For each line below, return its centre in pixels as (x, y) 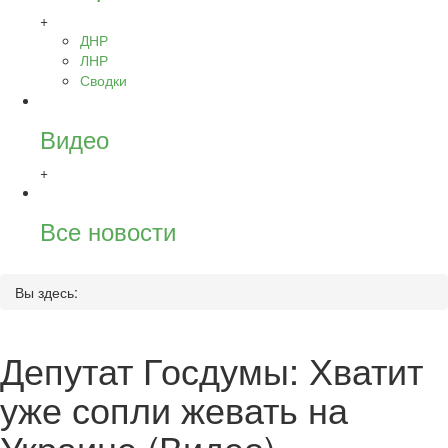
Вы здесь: (46, 292)
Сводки (103, 80)
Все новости (108, 230)
